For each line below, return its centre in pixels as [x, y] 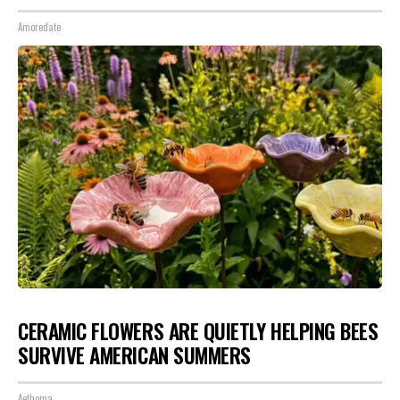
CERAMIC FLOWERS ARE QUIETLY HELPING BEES [198, 331]
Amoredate [39, 26]
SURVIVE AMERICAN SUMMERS [134, 355]
